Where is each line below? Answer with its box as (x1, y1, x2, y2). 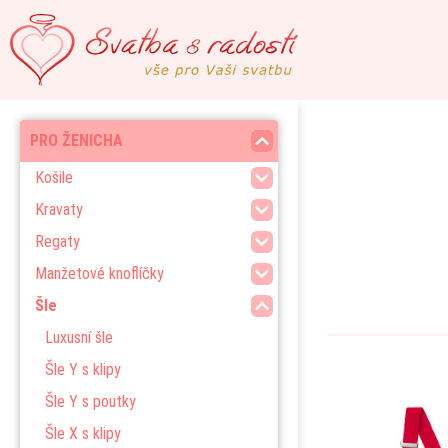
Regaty (35, 232, 80, 251)
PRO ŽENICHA (30, 131, 123, 150)
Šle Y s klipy (45, 360, 121, 379)
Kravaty (35, 200, 83, 219)
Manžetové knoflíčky (35, 264, 164, 283)
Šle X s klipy (45, 424, 121, 443)
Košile (35, 168, 73, 187)
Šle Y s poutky (45, 392, 136, 411)
